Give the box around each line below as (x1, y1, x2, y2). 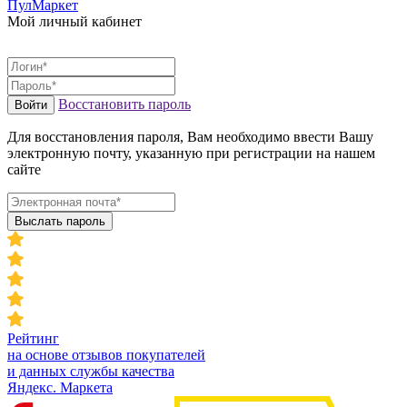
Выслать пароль (15, 213, 105, 228)
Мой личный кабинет (7, 13, 142, 29)
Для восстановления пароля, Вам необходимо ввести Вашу (7, 128, 373, 144)
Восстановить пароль (58, 95, 191, 112)
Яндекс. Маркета (7, 379, 113, 395)
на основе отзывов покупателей (7, 346, 205, 362)
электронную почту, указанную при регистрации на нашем (7, 144, 375, 161)
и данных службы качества (7, 362, 174, 379)
